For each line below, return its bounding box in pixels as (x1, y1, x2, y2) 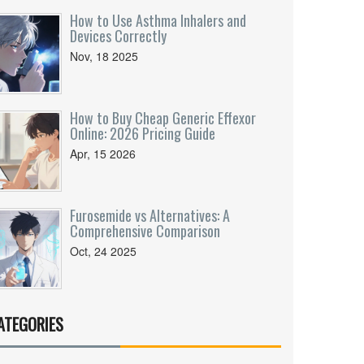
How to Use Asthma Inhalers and (70, 10, 246, 31)
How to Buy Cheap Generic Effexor (70, 107, 256, 128)
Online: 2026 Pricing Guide (70, 123, 215, 144)
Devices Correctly (70, 25, 167, 46)
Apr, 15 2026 (70, 145, 136, 162)
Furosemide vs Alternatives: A (70, 205, 230, 226)
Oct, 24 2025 (70, 243, 136, 259)
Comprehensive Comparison (70, 220, 220, 241)
